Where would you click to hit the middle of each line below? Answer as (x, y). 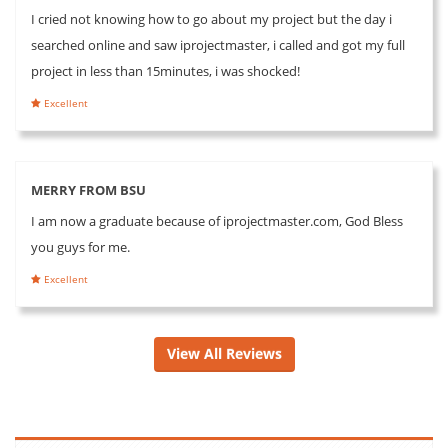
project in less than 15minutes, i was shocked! (165, 70)
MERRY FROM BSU (88, 189)
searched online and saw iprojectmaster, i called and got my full (218, 44)
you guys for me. (80, 246)
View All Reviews (224, 353)
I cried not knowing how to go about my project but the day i (211, 18)
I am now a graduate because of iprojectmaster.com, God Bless (217, 220)
